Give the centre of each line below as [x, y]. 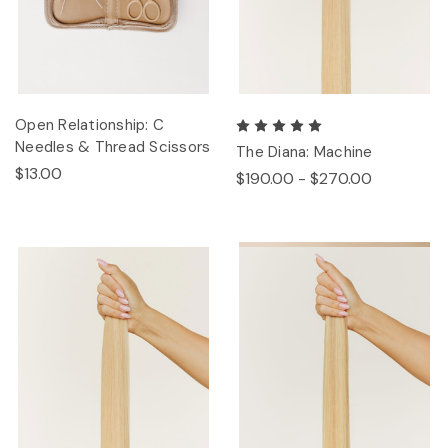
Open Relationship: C [89, 125]
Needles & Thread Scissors [113, 147]
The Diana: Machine [304, 152]
